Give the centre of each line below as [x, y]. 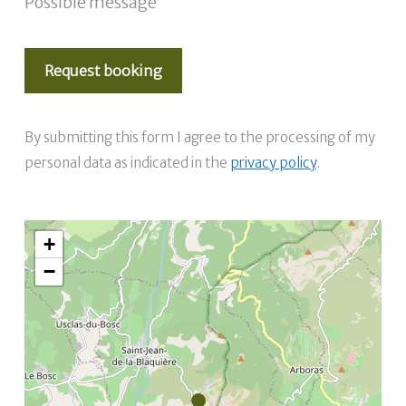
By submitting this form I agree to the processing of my [199, 137]
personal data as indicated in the [127, 163]
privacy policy [273, 163]
